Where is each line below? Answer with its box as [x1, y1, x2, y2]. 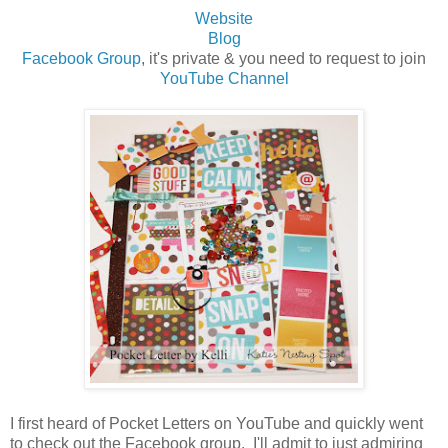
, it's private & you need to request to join [141, 50, 426, 68]
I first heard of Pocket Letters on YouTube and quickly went [10, 415, 423, 433]
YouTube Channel [159, 70, 289, 88]
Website [195, 10, 253, 28]
